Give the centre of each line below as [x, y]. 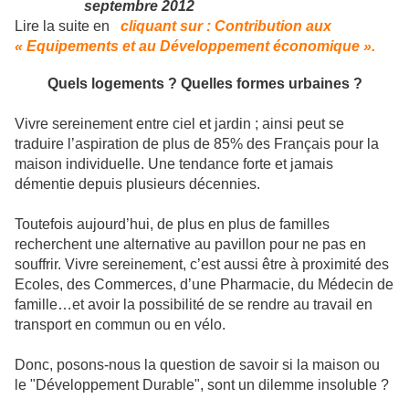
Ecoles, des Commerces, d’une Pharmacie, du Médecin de [204, 285]
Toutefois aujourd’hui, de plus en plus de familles [172, 225]
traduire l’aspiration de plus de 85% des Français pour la [197, 144]
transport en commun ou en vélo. [120, 325]
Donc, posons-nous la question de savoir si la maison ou [197, 365]
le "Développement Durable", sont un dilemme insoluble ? [202, 385]
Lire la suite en [64, 26]
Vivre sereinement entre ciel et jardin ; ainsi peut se [179, 124]
